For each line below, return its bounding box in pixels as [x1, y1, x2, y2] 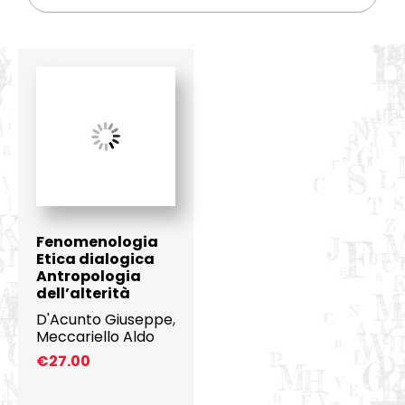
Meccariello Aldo [35, 326, 155, 348]
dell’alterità [35, 283, 130, 305]
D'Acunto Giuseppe [35, 309, 173, 331]
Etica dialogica [35, 249, 155, 270]
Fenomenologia [35, 231, 158, 253]
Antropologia [35, 266, 141, 287]
